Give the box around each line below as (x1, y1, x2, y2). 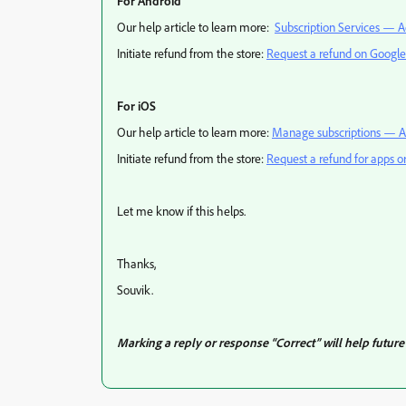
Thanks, (117, 256, 156, 271)
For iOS (117, 98, 159, 113)
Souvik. (117, 282, 153, 297)
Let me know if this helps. (117, 203, 246, 218)
